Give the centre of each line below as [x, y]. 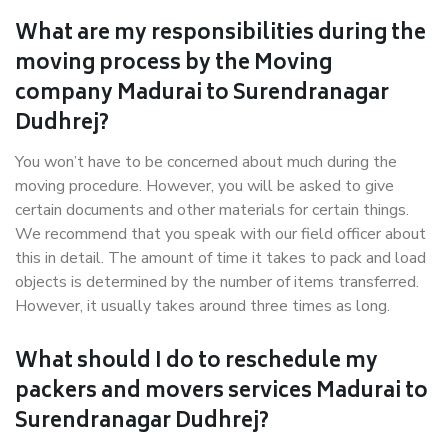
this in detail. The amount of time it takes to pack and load [220, 258]
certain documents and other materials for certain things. [212, 210]
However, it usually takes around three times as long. [202, 306]
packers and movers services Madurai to [221, 392]
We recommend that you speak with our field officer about [220, 234]
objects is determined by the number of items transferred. [217, 282]
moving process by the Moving [173, 64]
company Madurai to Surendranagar [202, 94]
